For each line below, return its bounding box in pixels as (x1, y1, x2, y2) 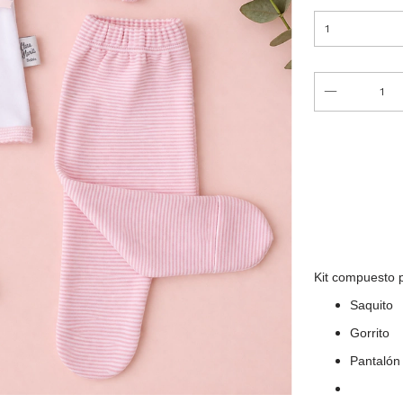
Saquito (349, 298, 393, 312)
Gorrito (349, 326, 390, 340)
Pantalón (349, 354, 400, 368)
